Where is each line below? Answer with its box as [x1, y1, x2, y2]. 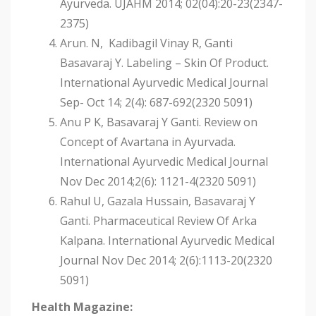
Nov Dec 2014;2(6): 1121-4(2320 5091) [60, 174, 256, 190]
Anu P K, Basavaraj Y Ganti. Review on [60, 114, 257, 130]
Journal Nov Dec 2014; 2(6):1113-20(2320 [60, 253, 272, 269]
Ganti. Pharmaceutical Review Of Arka [60, 213, 257, 229]
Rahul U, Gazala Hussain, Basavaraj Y [60, 193, 255, 209]
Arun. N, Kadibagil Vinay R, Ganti [60, 35, 233, 51]
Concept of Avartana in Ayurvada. [60, 134, 236, 150]
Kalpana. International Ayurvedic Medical [60, 233, 274, 249]
